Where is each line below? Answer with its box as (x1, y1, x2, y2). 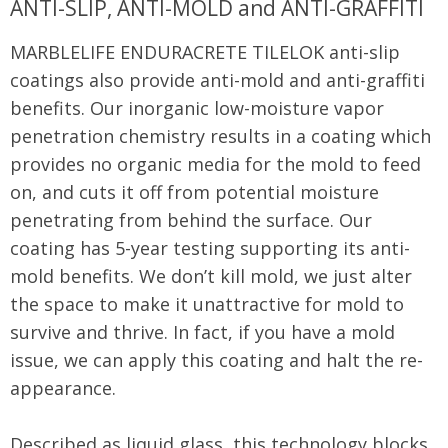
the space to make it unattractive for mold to (10, 291, 404, 316)
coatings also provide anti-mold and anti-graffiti (10, 67, 425, 92)
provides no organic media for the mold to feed (10, 151, 421, 176)
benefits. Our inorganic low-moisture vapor (10, 95, 384, 120)
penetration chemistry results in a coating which (10, 123, 431, 148)
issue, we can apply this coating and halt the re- (10, 347, 423, 372)
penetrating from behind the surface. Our (10, 207, 372, 232)
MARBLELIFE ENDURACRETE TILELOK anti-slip (10, 39, 400, 64)
